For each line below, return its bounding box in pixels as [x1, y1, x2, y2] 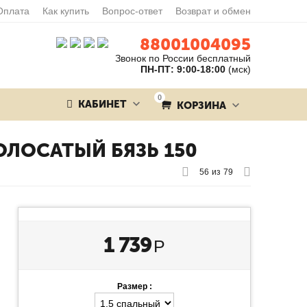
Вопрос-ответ [102, 5, 162, 16]
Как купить [42, 5, 89, 16]
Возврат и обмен [175, 5, 251, 16]
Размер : [116, 282, 152, 291]
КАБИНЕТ [77, 98, 127, 110]
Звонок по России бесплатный [115, 53, 251, 64]
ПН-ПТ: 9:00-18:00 [140, 64, 225, 75]
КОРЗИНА [173, 99, 226, 112]
